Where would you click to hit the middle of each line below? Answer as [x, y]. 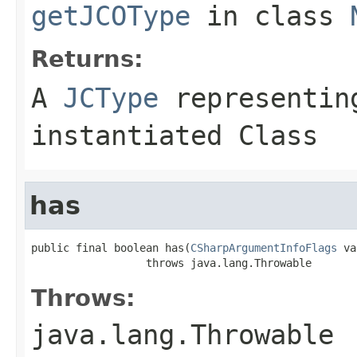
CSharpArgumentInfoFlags [264, 247]
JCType [111, 98]
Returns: [87, 59]
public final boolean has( [111, 247]
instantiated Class [175, 135]
